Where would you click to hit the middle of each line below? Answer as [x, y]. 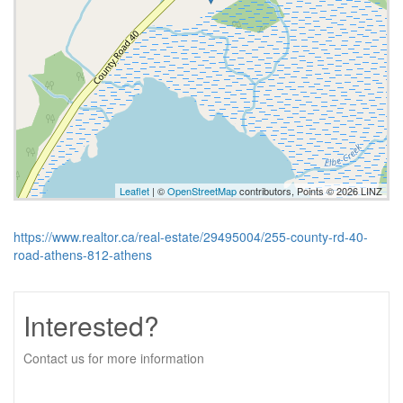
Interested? [91, 325]
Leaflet [134, 191]
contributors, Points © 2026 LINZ [309, 191]
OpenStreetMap [202, 191]
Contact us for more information [114, 358]
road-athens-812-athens [83, 255]
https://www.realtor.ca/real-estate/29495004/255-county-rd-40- [191, 237]
